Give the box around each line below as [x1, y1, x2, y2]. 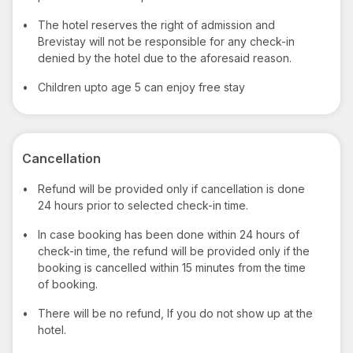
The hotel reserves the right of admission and [38, 17, 275, 32]
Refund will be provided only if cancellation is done [38, 181, 305, 195]
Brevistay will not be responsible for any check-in [38, 34, 295, 48]
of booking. [38, 277, 98, 291]
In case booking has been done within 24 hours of [38, 227, 299, 241]
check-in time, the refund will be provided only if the [38, 243, 310, 258]
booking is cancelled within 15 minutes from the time [38, 260, 306, 274]
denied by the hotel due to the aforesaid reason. [38, 50, 292, 65]
